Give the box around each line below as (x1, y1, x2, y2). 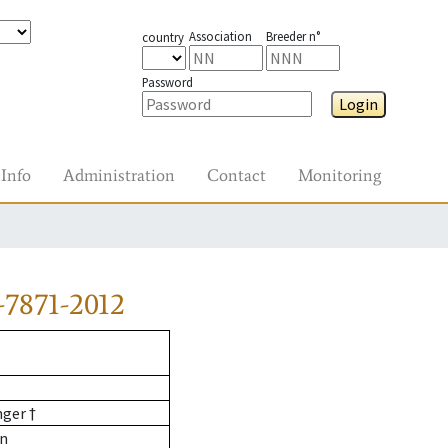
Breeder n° (265, 28, 320, 44)
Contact (207, 164, 266, 186)
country (141, 29, 184, 45)
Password (141, 74, 193, 90)
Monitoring (298, 164, 381, 186)
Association (188, 28, 252, 44)
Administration (63, 164, 175, 186)
